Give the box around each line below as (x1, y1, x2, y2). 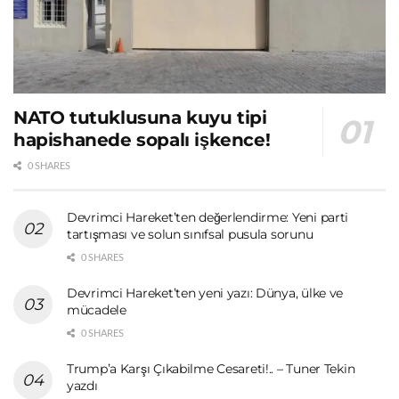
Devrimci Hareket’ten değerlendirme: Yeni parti (67, 208, 349, 225)
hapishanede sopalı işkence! (13, 128, 271, 151)
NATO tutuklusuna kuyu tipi (13, 106, 267, 128)
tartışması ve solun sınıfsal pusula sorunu (67, 225, 313, 242)
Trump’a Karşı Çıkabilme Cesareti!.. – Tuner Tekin (67, 360, 355, 377)
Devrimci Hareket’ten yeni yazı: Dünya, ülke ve (67, 284, 344, 301)
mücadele (67, 301, 126, 318)
